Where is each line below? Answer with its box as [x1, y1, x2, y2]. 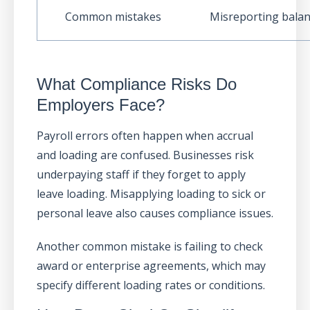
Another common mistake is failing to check [36, 239, 263, 255]
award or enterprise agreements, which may [36, 258, 266, 274]
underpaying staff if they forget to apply [36, 167, 246, 183]
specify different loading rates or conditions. [36, 277, 265, 293]
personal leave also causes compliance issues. [36, 206, 273, 221]
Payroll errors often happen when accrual [36, 128, 253, 144]
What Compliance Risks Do [36, 75, 237, 94]
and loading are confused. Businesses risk [36, 147, 254, 163]
